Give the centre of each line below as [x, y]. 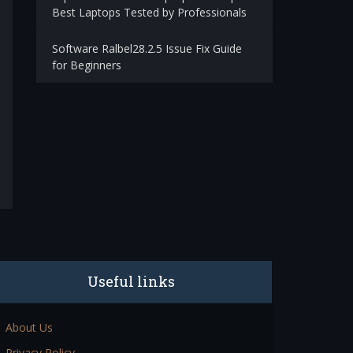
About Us [30, 327]
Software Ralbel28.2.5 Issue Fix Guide [147, 48]
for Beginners [87, 65]
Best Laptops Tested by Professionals [149, 12]
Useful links [131, 281]
